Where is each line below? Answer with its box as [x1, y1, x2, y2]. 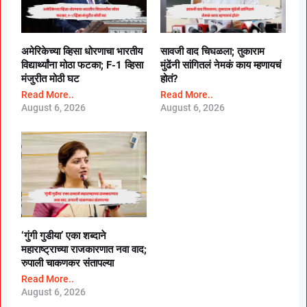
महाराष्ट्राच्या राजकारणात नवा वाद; [21, 243, 147, 256]
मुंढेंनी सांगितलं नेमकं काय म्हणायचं [160, 58, 281, 71]
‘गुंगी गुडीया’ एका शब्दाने [21, 230, 106, 243]
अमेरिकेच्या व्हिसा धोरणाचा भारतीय [21, 45, 143, 58]
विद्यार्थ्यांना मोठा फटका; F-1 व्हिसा [21, 58, 143, 71]
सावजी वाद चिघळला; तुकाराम [160, 45, 265, 58]
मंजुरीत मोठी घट [21, 72, 79, 85]
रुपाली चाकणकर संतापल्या [21, 257, 114, 270]
